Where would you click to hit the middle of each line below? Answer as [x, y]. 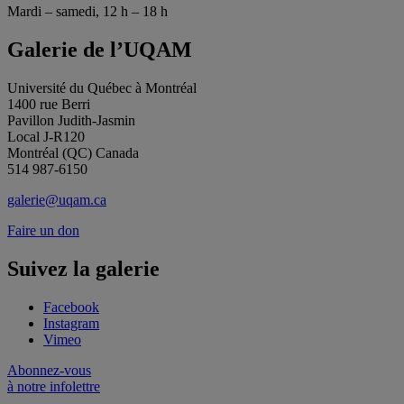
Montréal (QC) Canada [73, 153]
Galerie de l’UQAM [100, 50]
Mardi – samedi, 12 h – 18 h [87, 12]
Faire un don [43, 231]
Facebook [71, 307]
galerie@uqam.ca [57, 200]
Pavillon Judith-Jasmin [71, 121]
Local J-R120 [46, 137]
